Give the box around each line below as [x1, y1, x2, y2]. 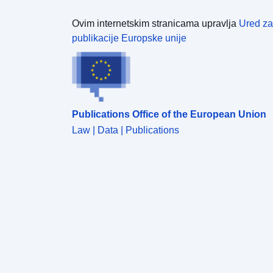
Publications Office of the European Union [72, 108, 266, 119]
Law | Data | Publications [72, 124, 179, 135]
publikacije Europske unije [72, 32, 186, 43]
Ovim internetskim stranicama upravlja [72, 18, 239, 29]
